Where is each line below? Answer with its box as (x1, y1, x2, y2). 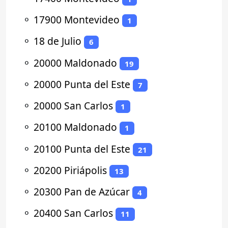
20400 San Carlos (34, 206, 113, 220)
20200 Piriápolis (34, 163, 107, 177)
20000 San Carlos (34, 99, 113, 113)
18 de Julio (34, 34, 81, 48)
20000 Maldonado (34, 55, 117, 70)
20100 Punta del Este (34, 141, 130, 156)
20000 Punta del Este (34, 77, 130, 91)
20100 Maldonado (34, 120, 117, 134)
